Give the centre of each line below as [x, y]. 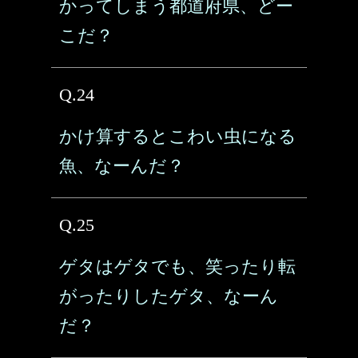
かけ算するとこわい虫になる [178, 136]
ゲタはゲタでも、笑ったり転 [177, 267]
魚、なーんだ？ [122, 166]
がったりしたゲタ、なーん [169, 296]
